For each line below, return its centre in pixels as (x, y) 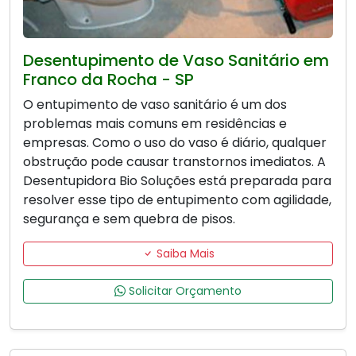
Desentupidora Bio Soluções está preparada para (177, 181)
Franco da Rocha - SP (108, 80)
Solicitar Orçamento (184, 291)
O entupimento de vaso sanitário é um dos (155, 105)
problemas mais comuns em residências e (155, 124)
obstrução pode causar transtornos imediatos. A (174, 162)
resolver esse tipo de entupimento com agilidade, (177, 200)
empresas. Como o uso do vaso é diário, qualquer (175, 143)
